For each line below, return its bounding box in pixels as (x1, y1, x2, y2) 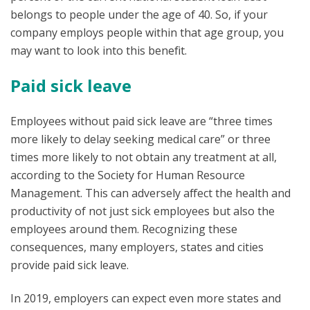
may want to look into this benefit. (10, 42, 187, 58)
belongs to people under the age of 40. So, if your (10, 6, 268, 22)
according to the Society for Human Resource (10, 167, 245, 183)
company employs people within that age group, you (10, 24, 284, 40)
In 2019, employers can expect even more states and (10, 290, 281, 306)
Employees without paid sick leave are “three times (10, 113, 273, 129)
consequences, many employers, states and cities (10, 239, 264, 255)
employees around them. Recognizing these (10, 221, 237, 237)
